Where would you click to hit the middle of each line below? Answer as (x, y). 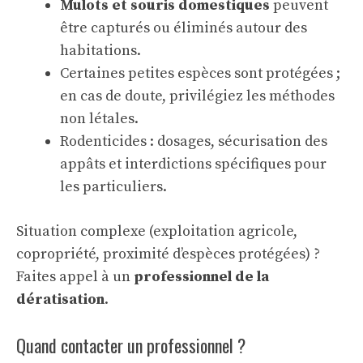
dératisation (60, 299)
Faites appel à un (75, 277)
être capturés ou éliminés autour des (184, 28)
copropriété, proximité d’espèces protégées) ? (168, 254)
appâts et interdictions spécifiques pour (193, 164)
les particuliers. (113, 187)
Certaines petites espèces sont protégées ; (200, 73)
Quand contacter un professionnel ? (131, 345)
